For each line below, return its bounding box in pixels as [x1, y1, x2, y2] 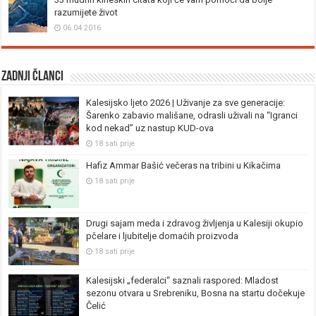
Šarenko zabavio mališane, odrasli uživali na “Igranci [86, 110, 298, 121]
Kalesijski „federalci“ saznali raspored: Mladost [86, 274, 279, 286]
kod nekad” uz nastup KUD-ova [86, 123, 214, 134]
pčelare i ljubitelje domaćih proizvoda [86, 230, 239, 241]
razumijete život [54, 7, 119, 18]
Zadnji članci [1, 70, 64, 85]
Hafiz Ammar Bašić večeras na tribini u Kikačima [86, 160, 281, 171]
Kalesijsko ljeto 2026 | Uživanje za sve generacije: [86, 97, 286, 109]
